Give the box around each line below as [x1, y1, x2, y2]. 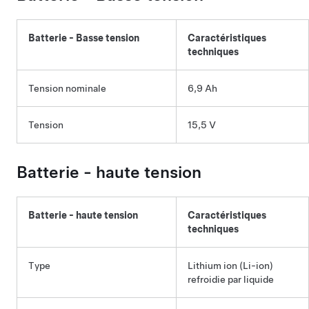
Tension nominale [28, 83, 106, 94]
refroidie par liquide [188, 274, 274, 285]
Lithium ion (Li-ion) [188, 260, 273, 271]
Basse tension [76, 32, 139, 43]
